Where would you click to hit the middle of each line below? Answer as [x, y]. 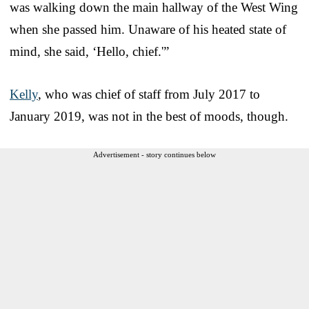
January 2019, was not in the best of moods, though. [149, 116]
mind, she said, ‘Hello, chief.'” [89, 51]
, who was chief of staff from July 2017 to [149, 94]
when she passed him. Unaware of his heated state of [148, 29]
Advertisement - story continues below [154, 154]
